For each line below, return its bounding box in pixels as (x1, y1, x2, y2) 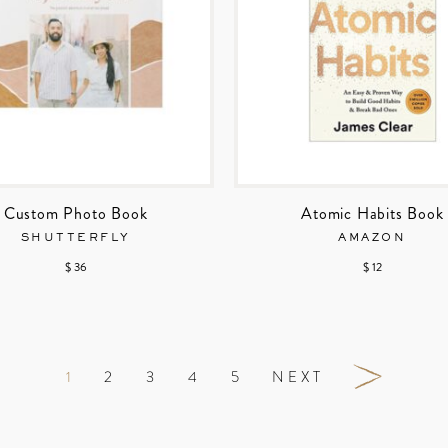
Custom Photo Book (3, 202, 148, 226)
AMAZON (338, 233, 407, 244)
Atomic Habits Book (301, 202, 444, 226)
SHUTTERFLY (20, 233, 131, 244)
